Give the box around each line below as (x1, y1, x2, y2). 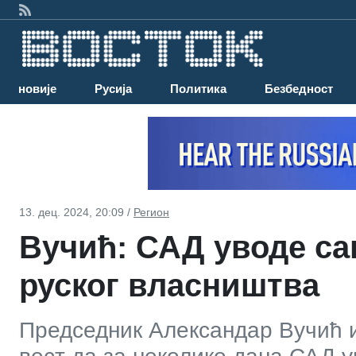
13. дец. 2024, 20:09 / (19, 205, 133, 219)
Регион (133, 205, 169, 219)
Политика (170, 82, 226, 96)
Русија (95, 82, 132, 96)
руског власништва (19, 267, 319, 303)
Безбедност (265, 82, 333, 96)
